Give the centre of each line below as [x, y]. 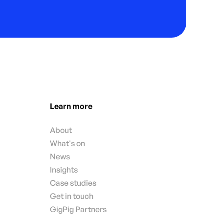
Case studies [73, 183]
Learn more [71, 106]
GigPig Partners [78, 209]
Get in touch [72, 196]
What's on [68, 143]
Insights [64, 169]
